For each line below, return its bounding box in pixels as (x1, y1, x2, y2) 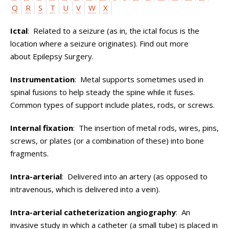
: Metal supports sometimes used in (75, 74, 203, 84)
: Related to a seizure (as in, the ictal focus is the (28, 26, 199, 36)
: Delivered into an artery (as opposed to (62, 171, 208, 181)
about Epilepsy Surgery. (10, 51, 94, 61)
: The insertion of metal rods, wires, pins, (73, 123, 219, 133)
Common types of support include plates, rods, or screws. (10, 100, 215, 110)
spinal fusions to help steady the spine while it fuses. (10, 87, 195, 97)
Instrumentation (10, 74, 75, 84)
